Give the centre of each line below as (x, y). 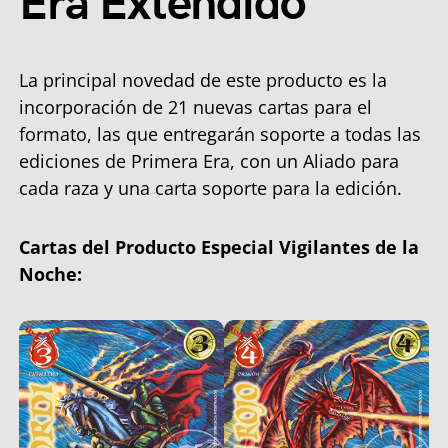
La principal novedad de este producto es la (203, 79)
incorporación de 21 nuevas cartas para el (195, 106)
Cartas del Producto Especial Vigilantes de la (219, 246)
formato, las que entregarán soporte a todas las (220, 133)
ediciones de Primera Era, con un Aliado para (209, 160)
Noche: (50, 273)
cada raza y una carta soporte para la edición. (210, 187)
